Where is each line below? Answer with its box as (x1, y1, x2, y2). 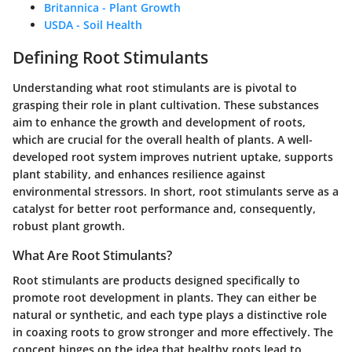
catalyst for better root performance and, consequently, (13, 200, 316, 216)
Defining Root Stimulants (13, 46, 208, 69)
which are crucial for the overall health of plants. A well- (13, 131, 313, 147)
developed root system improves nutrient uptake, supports (13, 148, 333, 164)
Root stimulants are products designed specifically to (13, 272, 300, 288)
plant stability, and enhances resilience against (13, 166, 266, 181)
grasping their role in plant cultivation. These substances (13, 97, 319, 112)
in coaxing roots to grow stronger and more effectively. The (13, 324, 333, 339)
